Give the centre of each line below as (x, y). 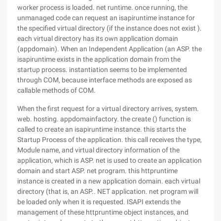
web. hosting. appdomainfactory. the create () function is (104, 119)
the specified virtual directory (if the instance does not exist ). (110, 28)
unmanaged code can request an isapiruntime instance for (106, 18)
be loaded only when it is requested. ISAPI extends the (99, 202)
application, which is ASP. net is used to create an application (110, 160)
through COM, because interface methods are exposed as (105, 80)
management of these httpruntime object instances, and (103, 212)
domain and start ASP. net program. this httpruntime (97, 171)
